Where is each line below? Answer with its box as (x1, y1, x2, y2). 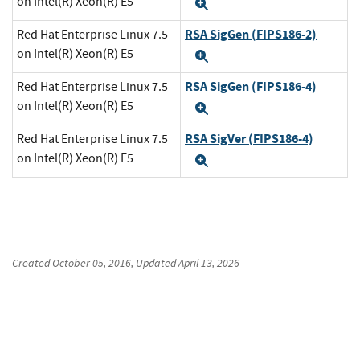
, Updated (131, 256, 178, 271)
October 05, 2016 (52, 256, 131, 271)
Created (12, 256, 52, 271)
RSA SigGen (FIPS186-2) (185, 26, 317, 43)
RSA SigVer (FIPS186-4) (185, 130, 313, 148)
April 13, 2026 (178, 256, 239, 271)
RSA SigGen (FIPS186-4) (185, 78, 317, 96)
